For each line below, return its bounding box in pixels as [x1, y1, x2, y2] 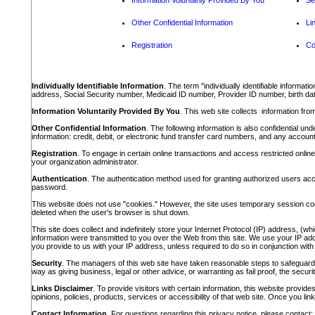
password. [31, 183, 67, 191]
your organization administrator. [31, 157, 139, 166]
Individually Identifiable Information [31, 82, 164, 90]
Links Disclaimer [31, 284, 93, 292]
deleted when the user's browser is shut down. [31, 208, 190, 217]
